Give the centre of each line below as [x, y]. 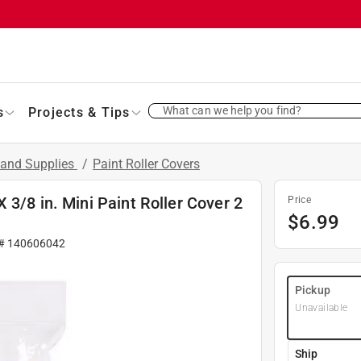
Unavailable [322, 307]
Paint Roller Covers [146, 164]
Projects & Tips [79, 112]
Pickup [313, 290]
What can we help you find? [232, 110]
